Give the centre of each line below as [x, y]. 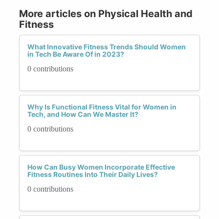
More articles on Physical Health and [106, 13]
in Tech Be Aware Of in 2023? [76, 54]
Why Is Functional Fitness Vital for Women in [102, 107]
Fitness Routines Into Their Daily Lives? [93, 174]
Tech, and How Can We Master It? [83, 114]
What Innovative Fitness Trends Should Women [107, 46]
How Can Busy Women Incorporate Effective [101, 167]
